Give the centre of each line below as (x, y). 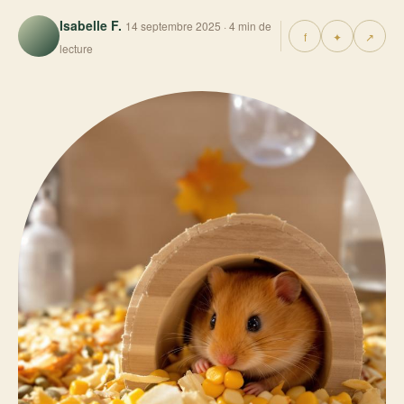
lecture (76, 48)
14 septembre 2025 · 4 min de (198, 26)
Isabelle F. (91, 25)
